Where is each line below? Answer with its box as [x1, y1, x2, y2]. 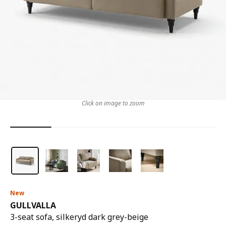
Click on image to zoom [81, 99, 145, 107]
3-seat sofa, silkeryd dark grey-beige [10, 211, 148, 222]
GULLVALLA [10, 200, 56, 211]
